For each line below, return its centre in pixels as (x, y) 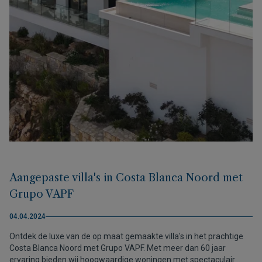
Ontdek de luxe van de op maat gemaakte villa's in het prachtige (126, 236)
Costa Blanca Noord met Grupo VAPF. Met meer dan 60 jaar (118, 248)
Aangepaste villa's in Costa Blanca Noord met (126, 178)
